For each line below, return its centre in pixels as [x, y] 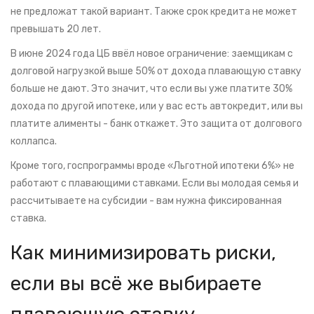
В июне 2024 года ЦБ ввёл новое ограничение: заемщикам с [152, 54]
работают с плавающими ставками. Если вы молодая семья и [155, 184]
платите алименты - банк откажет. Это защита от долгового [156, 124]
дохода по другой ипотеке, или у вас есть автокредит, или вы [157, 107]
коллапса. [34, 142]
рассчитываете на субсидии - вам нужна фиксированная [146, 201]
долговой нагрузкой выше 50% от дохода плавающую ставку [156, 71]
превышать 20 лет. [56, 29]
